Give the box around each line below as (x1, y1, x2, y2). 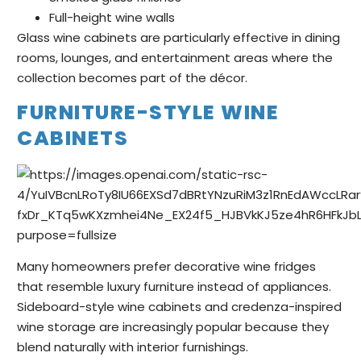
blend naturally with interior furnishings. (17, 338, 248, 356)
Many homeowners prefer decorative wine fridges (17, 258, 316, 276)
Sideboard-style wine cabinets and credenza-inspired (17, 298, 342, 316)
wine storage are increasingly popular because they (17, 318, 329, 336)
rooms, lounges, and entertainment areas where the (17, 49, 333, 67)
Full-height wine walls (49, 9, 175, 27)
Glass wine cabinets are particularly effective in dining (17, 29, 340, 47)
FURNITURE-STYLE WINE (17, 98, 279, 127)
